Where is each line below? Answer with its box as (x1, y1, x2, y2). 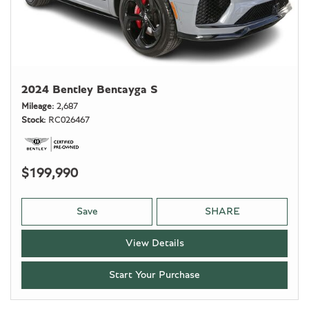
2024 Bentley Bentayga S (21, 83, 158, 95)
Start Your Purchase (109, 269, 200, 280)
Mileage (21, 101, 52, 111)
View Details (125, 237, 184, 248)
